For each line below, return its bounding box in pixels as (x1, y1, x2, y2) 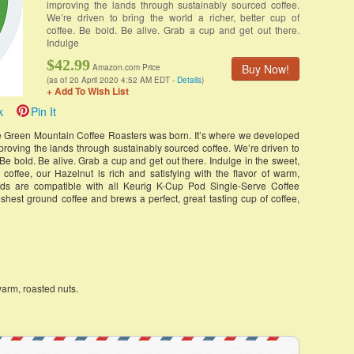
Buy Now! (242, 61, 289, 77)
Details (177, 74, 201, 85)
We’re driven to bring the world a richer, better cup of (47, 10, 299, 24)
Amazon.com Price (92, 62, 160, 73)
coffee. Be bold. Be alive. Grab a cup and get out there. (47, 23, 299, 36)
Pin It (31, 104, 56, 119)
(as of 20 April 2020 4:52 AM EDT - (47, 74, 177, 85)
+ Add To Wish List (47, 84, 129, 98)
